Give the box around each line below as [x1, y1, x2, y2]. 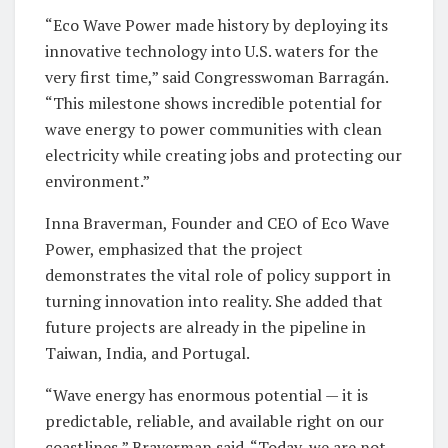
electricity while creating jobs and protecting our [45, 143, 402, 166]
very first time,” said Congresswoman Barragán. [45, 65, 388, 88]
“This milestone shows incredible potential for [45, 91, 382, 114]
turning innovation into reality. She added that [45, 289, 383, 312]
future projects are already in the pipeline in [45, 315, 366, 338]
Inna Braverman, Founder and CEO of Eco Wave [45, 211, 389, 234]
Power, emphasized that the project [45, 237, 303, 260]
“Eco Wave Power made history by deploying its [45, 13, 388, 36]
